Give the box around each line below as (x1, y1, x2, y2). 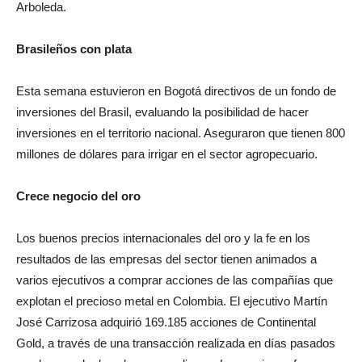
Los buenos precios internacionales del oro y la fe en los (16, 231, 310, 245)
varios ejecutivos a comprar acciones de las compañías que (16, 273, 333, 287)
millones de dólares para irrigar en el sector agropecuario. (16, 147, 318, 161)
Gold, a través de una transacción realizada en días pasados (16, 336, 335, 350)
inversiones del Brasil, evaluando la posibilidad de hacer (16, 105, 309, 119)
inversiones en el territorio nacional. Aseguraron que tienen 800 (16, 126, 345, 140)
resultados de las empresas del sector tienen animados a (16, 252, 317, 266)
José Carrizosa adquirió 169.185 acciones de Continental (16, 315, 316, 329)
